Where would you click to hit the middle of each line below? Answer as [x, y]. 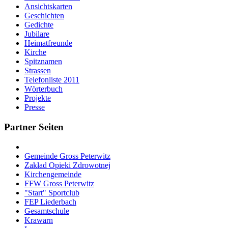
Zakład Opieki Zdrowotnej [67, 165]
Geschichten [44, 16]
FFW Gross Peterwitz [59, 183]
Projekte [38, 98]
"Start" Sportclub [52, 192]
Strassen [38, 71]
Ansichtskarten [48, 7]
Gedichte [39, 25]
